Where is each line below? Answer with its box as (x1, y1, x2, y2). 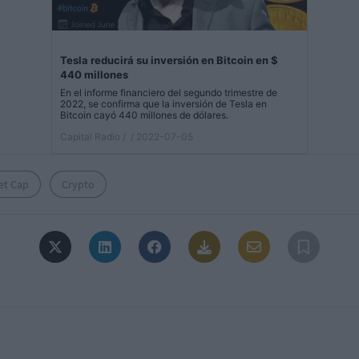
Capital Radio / (60, 130, 126, 143)
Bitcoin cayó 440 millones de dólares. (60, 108, 228, 121)
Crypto (62, 176, 95, 192)
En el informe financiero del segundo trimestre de (60, 86, 277, 99)
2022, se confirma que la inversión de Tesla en (60, 97, 267, 110)
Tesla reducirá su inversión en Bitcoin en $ (60, 53, 278, 67)
